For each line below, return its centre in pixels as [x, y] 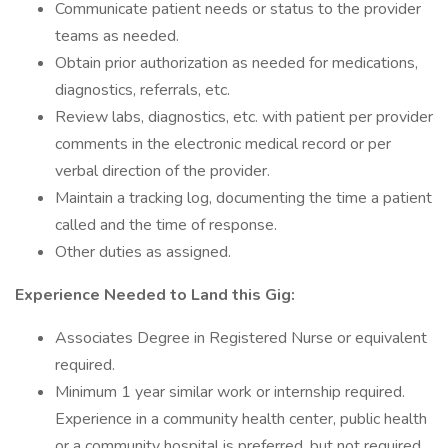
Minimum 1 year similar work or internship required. [230, 392]
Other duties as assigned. [143, 252]
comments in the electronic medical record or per [223, 144]
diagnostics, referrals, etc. [142, 90]
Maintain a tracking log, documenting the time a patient [243, 198]
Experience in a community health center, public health [241, 419]
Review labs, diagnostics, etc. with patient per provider [244, 117]
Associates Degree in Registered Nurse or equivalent [241, 338]
